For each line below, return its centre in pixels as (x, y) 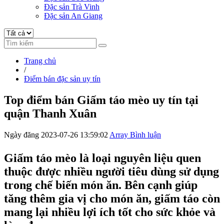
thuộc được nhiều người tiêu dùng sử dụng (111, 171)
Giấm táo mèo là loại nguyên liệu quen (102, 158)
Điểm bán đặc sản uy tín (62, 78)
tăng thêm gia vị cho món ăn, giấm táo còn (112, 198)
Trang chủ (40, 60)
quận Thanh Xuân (50, 113)
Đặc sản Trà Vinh (72, 6)
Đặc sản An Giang (73, 15)
